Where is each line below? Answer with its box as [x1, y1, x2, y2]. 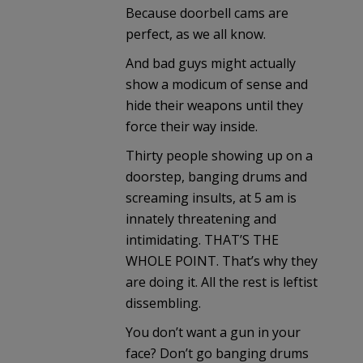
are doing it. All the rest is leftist [126, 273, 318, 292]
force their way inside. [126, 117, 258, 136]
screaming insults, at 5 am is [126, 189, 297, 207]
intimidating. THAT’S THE [126, 231, 279, 250]
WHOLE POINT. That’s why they [126, 252, 318, 271]
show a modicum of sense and [126, 75, 308, 94]
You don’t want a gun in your [126, 323, 301, 342]
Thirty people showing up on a [126, 147, 313, 165]
